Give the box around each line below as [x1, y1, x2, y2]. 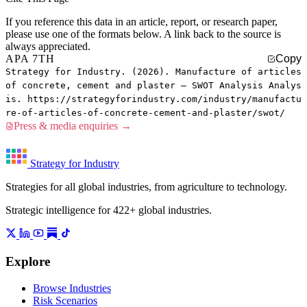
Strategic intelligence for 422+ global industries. [5, 204, 212, 217]
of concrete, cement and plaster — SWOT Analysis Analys [5, 80, 302, 91]
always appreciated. [5, 40, 90, 53]
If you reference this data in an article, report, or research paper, [5, 16, 278, 28]
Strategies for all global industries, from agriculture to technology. [5, 181, 287, 193]
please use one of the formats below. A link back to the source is [5, 28, 281, 40]
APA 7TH [5, 53, 55, 65]
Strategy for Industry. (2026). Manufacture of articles [5, 66, 302, 77]
